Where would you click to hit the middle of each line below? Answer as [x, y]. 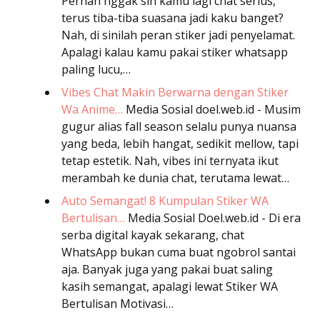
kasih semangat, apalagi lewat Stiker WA [170, 286]
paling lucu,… [96, 69]
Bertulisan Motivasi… [117, 303]
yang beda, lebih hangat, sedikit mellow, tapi [180, 143]
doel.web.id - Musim [248, 109]
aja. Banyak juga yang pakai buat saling [167, 269]
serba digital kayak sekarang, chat [153, 235]
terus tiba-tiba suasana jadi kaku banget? [172, 17]
